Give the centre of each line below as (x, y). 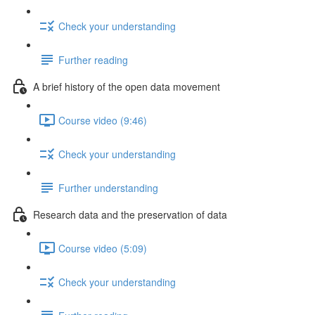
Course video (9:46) (103, 120)
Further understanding (108, 187)
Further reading (93, 59)
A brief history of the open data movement (127, 86)
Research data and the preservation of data (130, 214)
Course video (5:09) (103, 248)
